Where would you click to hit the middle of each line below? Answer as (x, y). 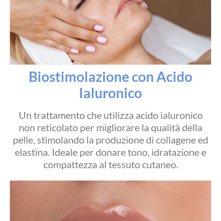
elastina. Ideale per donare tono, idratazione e (110, 152)
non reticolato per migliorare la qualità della (110, 127)
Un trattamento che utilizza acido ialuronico (110, 115)
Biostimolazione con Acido (110, 76)
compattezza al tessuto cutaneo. (110, 164)
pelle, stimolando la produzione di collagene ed (110, 139)
